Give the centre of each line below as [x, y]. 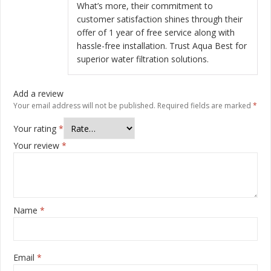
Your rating [36, 128]
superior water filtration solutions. [143, 59]
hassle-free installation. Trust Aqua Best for [162, 45]
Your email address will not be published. [84, 105]
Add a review [38, 93]
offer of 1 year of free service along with [156, 32]
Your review [38, 146]
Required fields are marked [205, 105]
